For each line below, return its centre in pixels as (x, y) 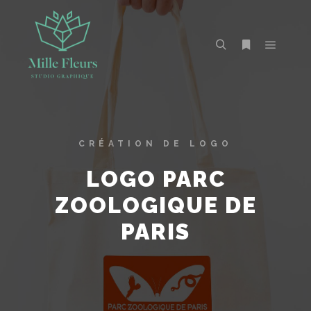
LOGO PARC (155, 179)
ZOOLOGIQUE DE (155, 205)
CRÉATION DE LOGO (155, 144)
